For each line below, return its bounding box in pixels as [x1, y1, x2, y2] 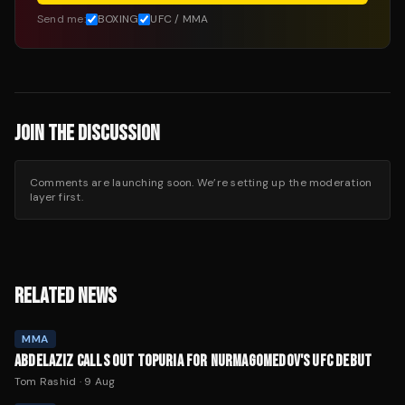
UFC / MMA [150, 12, 209, 27]
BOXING [97, 12, 139, 27]
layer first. [30, 190, 83, 205]
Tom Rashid [14, 374, 77, 390]
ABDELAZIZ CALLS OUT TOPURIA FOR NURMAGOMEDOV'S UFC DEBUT [14, 352, 372, 372]
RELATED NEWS [14, 283, 117, 310]
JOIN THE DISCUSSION [14, 120, 160, 147]
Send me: [37, 12, 86, 27]
